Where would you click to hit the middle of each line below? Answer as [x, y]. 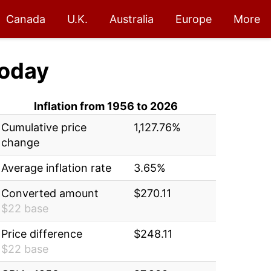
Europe [194, 19]
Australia [132, 19]
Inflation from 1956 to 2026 [106, 106]
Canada [26, 19]
